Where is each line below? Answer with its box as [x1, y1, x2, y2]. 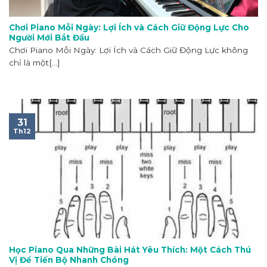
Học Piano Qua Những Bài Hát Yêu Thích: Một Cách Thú [9, 245, 251, 255]
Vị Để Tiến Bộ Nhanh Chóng [9, 255, 129, 265]
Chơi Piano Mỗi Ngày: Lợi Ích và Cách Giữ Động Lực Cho [9, 23, 249, 33]
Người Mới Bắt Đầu [9, 33, 89, 43]
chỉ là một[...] [9, 57, 60, 67]
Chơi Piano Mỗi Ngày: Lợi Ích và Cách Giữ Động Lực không [9, 45, 248, 55]
